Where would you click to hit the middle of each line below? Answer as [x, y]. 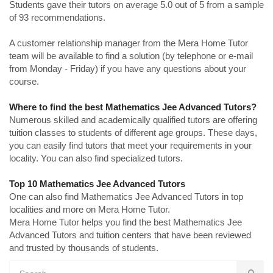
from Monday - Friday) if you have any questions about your [128, 68]
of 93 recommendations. [57, 17]
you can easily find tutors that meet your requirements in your [130, 145]
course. [24, 81]
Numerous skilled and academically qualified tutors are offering [133, 119]
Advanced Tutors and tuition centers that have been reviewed [130, 235]
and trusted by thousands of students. [84, 247]
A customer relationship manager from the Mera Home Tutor [129, 43]
